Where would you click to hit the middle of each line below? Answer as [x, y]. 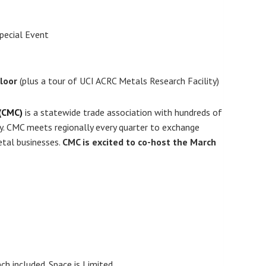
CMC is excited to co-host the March [139, 142]
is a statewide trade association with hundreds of [123, 113]
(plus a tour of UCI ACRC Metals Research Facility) [119, 81]
